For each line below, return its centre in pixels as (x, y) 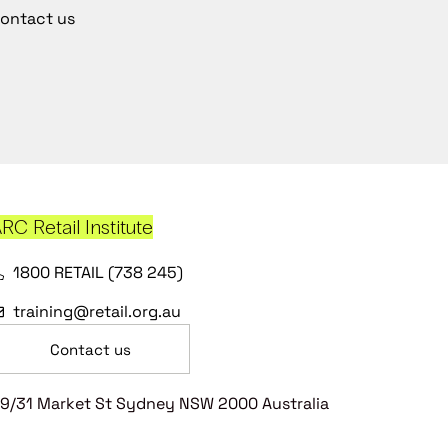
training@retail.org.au (96, 311)
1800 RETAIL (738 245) (97, 272)
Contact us (90, 349)
